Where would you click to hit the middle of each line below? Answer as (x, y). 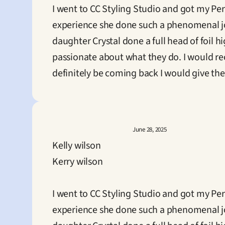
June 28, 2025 (150, 130)
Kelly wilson (77, 146)
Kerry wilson (78, 162)
